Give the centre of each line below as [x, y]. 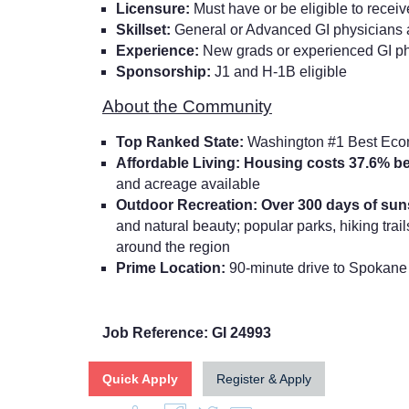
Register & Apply [264, 378]
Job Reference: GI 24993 [189, 332]
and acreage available [188, 184]
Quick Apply [140, 378]
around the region [173, 246]
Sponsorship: [165, 71]
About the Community [187, 106]
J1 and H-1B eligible [281, 71]
